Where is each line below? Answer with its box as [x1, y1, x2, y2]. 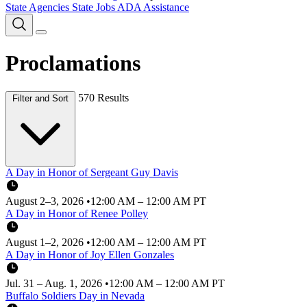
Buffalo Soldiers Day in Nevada [5, 289, 145, 302]
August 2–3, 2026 [5, 195, 86, 207]
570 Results [78, 91, 129, 103]
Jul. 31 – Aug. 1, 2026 [5, 277, 105, 289]
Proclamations [5, 51, 140, 76]
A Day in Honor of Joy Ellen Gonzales [5, 248, 174, 260]
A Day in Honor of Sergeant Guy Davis [5, 166, 178, 178]
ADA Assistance [117, 1, 189, 13]
